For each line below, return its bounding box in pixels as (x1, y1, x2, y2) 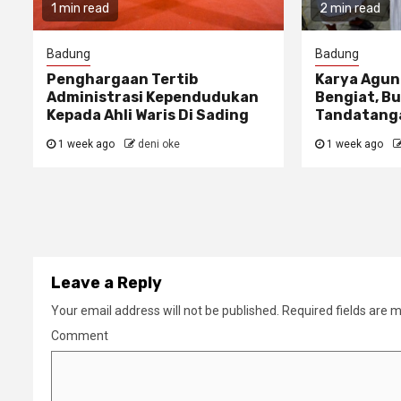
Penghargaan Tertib (47, 71, 198, 89)
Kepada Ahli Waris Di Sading (47, 107, 249, 124)
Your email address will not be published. (51, 303, 279, 319)
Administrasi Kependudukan (47, 89, 259, 107)
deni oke (138, 138, 180, 151)
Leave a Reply (51, 273, 162, 294)
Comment (51, 328, 108, 344)
